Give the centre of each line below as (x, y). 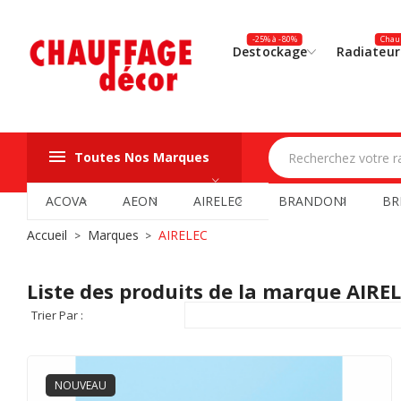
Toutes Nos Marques (142, 158)
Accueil (47, 235)
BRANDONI (312, 201)
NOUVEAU (81, 386)
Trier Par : (57, 316)
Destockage (270, 51)
